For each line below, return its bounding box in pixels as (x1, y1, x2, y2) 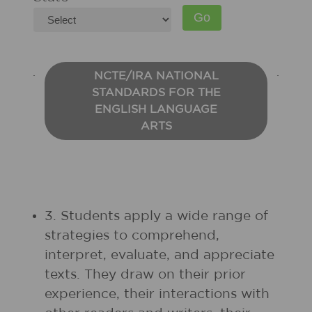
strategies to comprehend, (45, 229, 219, 242)
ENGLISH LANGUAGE (95, 104, 217, 115)
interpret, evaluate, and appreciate (45, 249, 274, 262)
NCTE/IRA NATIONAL (93, 70, 219, 81)
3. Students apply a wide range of (45, 210, 268, 223)
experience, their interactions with (45, 288, 270, 301)
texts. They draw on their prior (45, 268, 246, 281)
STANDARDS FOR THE (91, 87, 221, 98)
